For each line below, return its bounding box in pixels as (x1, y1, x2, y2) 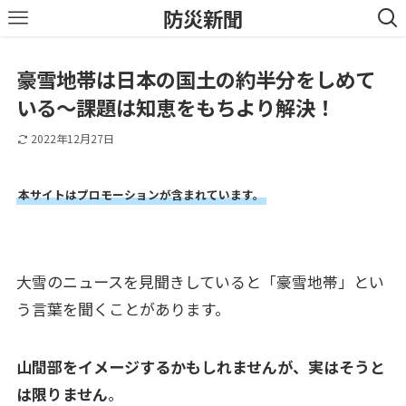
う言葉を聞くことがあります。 (15, 296, 230, 320)
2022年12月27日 (30, 130, 114, 147)
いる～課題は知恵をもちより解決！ (15, 92, 335, 122)
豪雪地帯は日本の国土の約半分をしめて (15, 64, 375, 94)
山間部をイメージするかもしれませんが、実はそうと (15, 354, 385, 378)
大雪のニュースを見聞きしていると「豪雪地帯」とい (15, 269, 384, 293)
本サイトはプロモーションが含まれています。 (17, 185, 265, 203)
